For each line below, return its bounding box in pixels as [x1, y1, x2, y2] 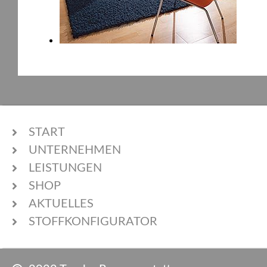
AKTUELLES [28, 197, 94, 210]
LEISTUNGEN [28, 162, 102, 174]
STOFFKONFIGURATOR [28, 215, 157, 228]
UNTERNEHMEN [28, 144, 121, 156]
